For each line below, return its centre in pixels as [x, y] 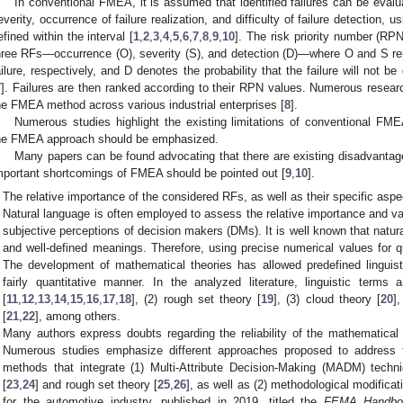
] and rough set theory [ [97, 384]
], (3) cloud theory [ [327, 299]
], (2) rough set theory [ [197, 299]
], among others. [78, 316]
